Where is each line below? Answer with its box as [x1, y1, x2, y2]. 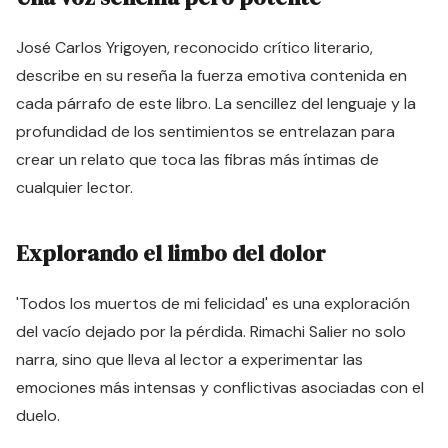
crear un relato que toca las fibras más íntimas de [16, 149, 379, 170]
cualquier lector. [16, 177, 133, 198]
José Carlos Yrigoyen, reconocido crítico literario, [16, 37, 373, 58]
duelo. [16, 405, 60, 426]
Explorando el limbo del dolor [16, 238, 326, 269]
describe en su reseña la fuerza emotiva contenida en [16, 65, 407, 86]
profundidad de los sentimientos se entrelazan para [16, 121, 395, 142]
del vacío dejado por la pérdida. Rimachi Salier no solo [16, 321, 406, 342]
